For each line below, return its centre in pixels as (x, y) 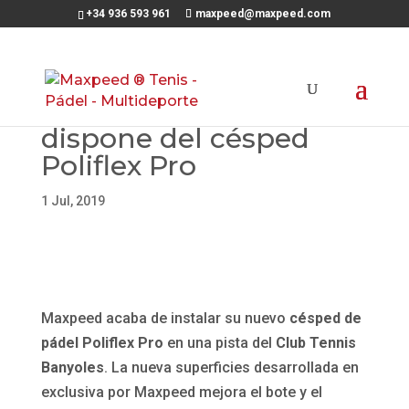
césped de (325, 318)
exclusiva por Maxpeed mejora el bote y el (181, 392)
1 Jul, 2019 (73, 200)
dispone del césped (175, 138)
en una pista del (219, 342)
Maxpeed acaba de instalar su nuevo (165, 318)
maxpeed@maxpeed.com (263, 14)
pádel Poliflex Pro (102, 342)
